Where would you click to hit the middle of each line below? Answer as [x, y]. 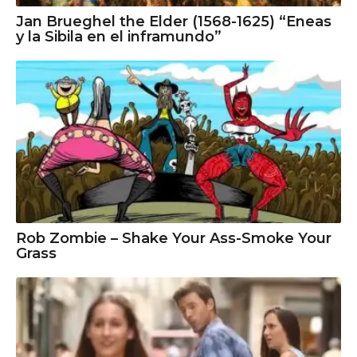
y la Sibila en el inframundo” [119, 36]
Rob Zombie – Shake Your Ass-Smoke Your [174, 238]
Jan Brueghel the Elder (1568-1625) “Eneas [174, 21]
